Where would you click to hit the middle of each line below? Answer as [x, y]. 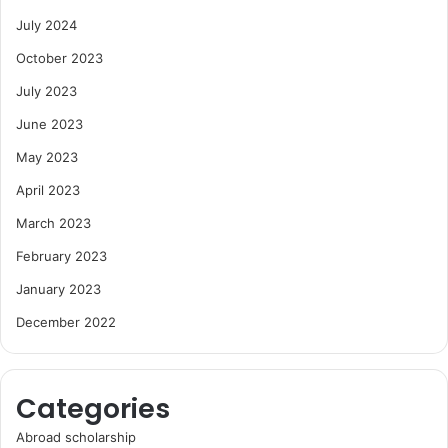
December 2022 [66, 322]
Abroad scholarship [76, 437]
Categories [93, 409]
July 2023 [46, 91]
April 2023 [48, 190]
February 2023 [61, 256]
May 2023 [47, 157]
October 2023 [59, 58]
